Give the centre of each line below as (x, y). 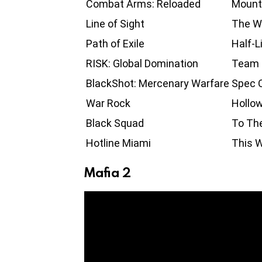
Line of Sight (115, 23)
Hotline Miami (118, 143)
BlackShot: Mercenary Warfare (158, 83)
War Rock (108, 103)
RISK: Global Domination (142, 63)
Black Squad (115, 123)
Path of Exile (115, 43)
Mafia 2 (108, 172)
